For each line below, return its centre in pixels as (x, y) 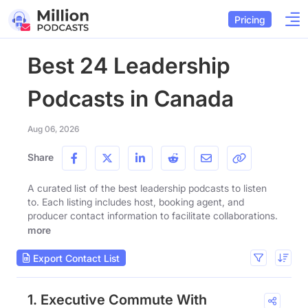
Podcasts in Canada (131, 99)
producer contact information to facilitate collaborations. (153, 216)
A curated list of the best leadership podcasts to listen (147, 188)
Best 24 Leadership (129, 66)
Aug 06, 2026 (53, 129)
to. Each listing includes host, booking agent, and (136, 202)
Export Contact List (75, 258)
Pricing (250, 19)
